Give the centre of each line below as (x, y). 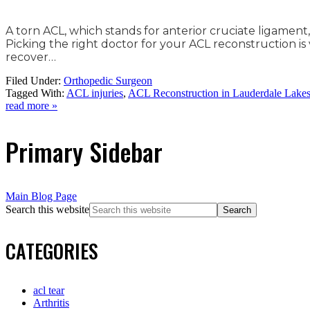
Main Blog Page (41, 196)
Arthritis (51, 302)
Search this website (47, 209)
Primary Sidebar (84, 152)
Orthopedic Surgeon (108, 81)
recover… (32, 57)
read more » (31, 106)
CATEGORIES (52, 250)
